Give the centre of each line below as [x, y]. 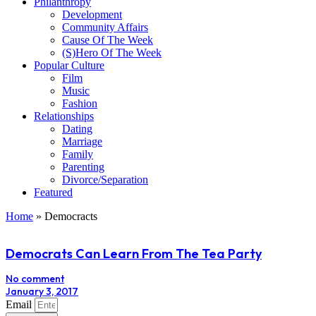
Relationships [64, 116]
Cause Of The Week [108, 39]
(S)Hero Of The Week [112, 52]
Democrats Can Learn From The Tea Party [134, 253]
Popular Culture [69, 65]
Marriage [82, 141]
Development [92, 14]
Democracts [71, 216]
